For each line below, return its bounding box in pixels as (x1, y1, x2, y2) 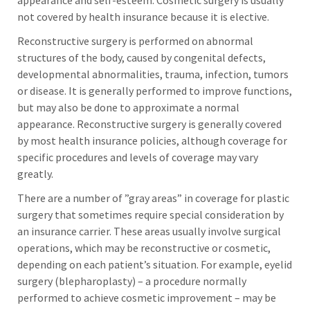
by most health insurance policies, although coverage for (17, 134, 287, 147)
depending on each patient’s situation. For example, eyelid (17, 257, 292, 271)
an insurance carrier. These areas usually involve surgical (17, 224, 281, 238)
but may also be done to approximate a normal (17, 100, 239, 114)
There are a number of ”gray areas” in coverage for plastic (17, 191, 289, 205)
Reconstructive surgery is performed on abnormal (17, 34, 253, 48)
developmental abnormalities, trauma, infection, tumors (17, 67, 289, 81)
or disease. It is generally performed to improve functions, (17, 84, 292, 98)
